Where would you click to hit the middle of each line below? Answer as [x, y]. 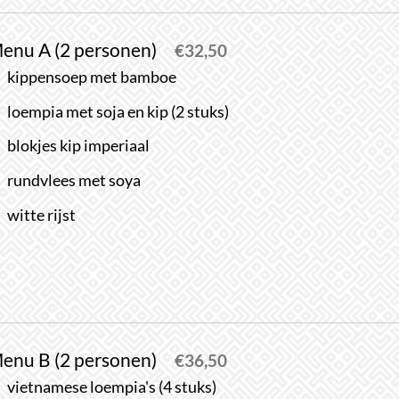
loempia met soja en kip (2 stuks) [118, 111]
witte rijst [42, 215]
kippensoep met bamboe [92, 77]
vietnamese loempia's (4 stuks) [112, 387]
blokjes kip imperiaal [79, 146]
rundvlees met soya [74, 180]
